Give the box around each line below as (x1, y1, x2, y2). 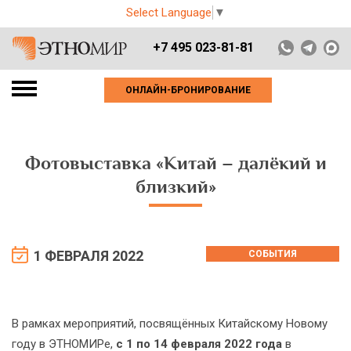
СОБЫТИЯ (248, 248, 297, 259)
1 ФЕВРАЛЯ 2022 (34, 248, 143, 265)
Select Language (126, 5, 212, 20)
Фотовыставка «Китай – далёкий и (24, 154, 327, 173)
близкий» (135, 177, 216, 197)
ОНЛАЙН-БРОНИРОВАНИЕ (125, 85, 251, 96)
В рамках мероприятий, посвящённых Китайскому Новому (12, 317, 327, 331)
